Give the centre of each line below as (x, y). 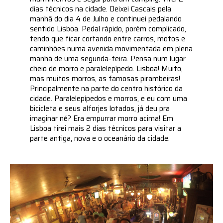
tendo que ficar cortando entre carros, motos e (108, 39)
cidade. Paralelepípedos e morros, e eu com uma (109, 99)
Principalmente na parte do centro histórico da (107, 89)
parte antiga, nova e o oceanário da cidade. (100, 139)
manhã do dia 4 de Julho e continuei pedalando (106, 19)
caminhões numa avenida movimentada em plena (111, 49)
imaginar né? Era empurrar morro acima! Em (102, 119)
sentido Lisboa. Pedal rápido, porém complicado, (108, 29)
